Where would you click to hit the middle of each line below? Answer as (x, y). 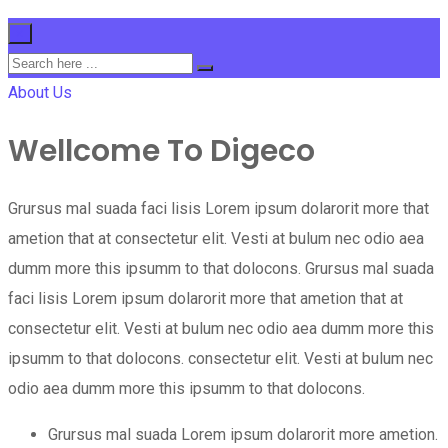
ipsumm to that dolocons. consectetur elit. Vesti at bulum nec (220, 358)
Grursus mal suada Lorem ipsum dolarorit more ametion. (243, 434)
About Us (40, 92)
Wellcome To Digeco (161, 150)
